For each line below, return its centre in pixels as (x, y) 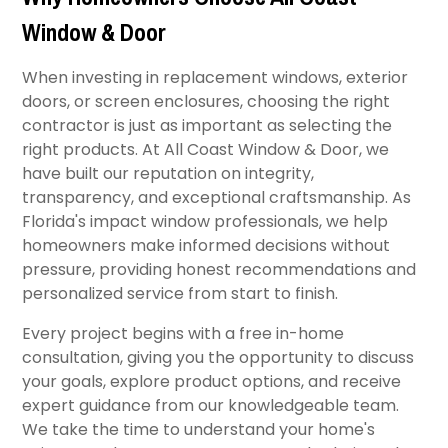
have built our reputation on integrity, (168, 173)
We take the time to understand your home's (199, 429)
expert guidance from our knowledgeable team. (211, 405)
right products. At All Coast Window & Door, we (206, 149)
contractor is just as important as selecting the (207, 125)
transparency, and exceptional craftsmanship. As (217, 197)
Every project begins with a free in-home (183, 333)
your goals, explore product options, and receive (212, 381)
